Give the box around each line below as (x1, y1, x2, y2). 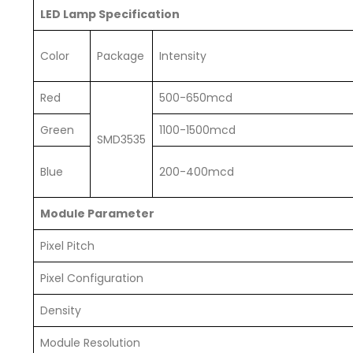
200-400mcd (159, 164, 234, 180)
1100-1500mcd (159, 122, 236, 139)
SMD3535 (97, 132, 146, 148)
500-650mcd (159, 90, 232, 106)
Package (97, 48, 144, 65)
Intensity (159, 48, 206, 65)
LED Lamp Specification (40, 6, 180, 23)
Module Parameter (40, 206, 154, 222)
